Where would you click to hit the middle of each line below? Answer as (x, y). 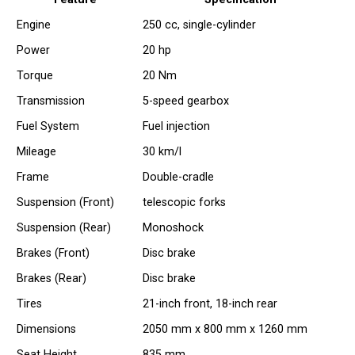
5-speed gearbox (186, 101)
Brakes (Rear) (52, 279)
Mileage (37, 152)
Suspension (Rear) (64, 228)
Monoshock (174, 228)
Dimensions (47, 330)
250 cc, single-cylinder (200, 25)
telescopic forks (185, 203)
